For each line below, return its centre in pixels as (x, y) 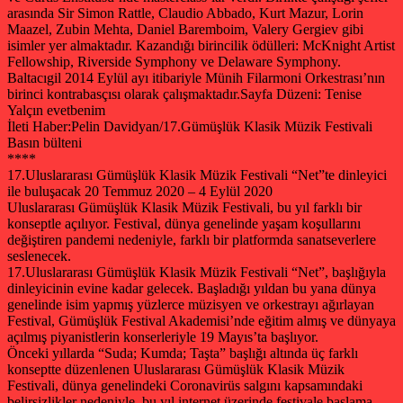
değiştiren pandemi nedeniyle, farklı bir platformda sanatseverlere (192, 239)
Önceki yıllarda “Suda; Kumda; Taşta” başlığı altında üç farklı (183, 353)
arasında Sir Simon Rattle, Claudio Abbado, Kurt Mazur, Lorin (185, 13)
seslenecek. (39, 255)
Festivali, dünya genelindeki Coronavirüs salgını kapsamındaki (185, 385)
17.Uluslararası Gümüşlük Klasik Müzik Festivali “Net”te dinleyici (197, 175)
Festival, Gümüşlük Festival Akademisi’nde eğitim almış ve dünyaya (201, 320)
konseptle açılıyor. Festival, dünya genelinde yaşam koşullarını (184, 223)
